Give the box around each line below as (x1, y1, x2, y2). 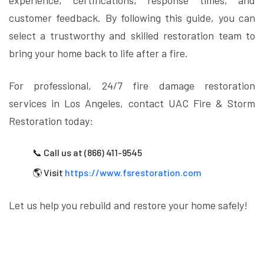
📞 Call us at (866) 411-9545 (32, 147, 142, 158)
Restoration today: (9, 114, 93, 127)
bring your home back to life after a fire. (9, 47, 188, 60)
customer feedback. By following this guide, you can (9, 11, 255, 24)
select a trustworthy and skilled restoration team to (9, 29, 255, 42)
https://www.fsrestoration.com (65, 167, 202, 178)
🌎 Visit (32, 167, 65, 178)
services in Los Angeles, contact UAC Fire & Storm (9, 97, 255, 110)
